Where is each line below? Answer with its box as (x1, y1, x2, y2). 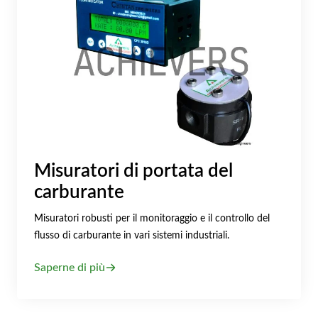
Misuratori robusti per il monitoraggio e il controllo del (34, 212, 270, 224)
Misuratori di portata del (34, 162, 233, 181)
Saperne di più (34, 262, 105, 274)
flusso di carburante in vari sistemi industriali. (34, 229, 229, 241)
